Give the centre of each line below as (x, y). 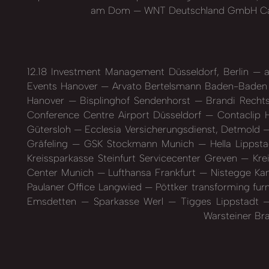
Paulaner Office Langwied (86, 186)
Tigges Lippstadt (220, 201)
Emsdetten (54, 201)
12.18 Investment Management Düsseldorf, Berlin (140, 71)
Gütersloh (51, 129)
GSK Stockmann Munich (139, 143)
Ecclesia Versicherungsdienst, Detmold (173, 129)
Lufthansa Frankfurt (152, 172)
